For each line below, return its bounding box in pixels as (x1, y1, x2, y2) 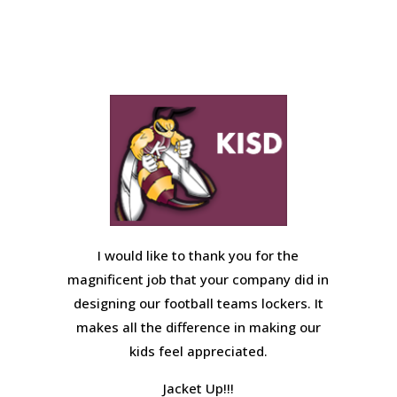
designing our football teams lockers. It (73, 294, 323, 312)
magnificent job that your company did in (67, 270, 330, 288)
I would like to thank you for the (97, 246, 300, 264)
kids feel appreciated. (128, 342, 268, 360)
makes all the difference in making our (75, 318, 321, 336)
